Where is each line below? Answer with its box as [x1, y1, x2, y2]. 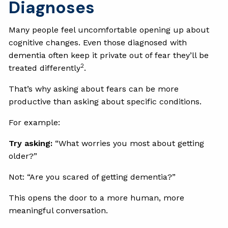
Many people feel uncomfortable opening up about [9, 24, 210, 35]
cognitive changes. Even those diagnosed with [9, 37, 187, 47]
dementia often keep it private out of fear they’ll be [9, 50, 209, 60]
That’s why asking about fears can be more [9, 83, 179, 94]
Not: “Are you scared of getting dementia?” [9, 172, 176, 182]
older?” [9, 151, 38, 161]
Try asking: [9, 138, 53, 148]
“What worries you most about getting [52, 138, 205, 148]
